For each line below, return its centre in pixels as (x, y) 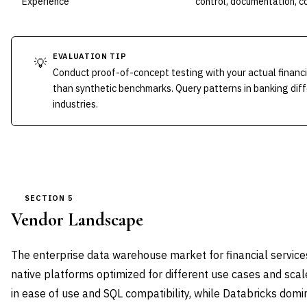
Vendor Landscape (77, 220)
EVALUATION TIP (90, 56)
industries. (75, 104)
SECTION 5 (49, 198)
